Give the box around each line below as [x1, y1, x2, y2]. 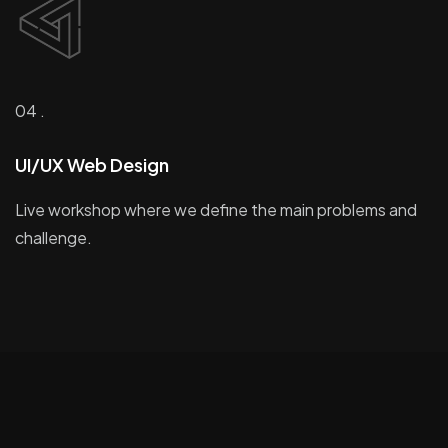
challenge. [15, 226, 92, 248]
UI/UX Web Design [15, 152, 169, 176]
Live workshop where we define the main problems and [15, 198, 417, 220]
